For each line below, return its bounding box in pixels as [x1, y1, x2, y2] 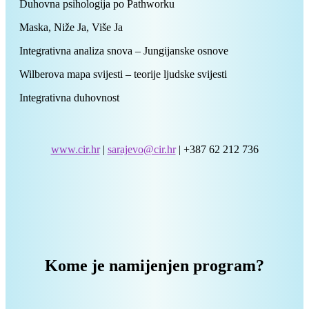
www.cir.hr [50, 143, 100, 155]
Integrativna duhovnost [19, 91, 119, 103]
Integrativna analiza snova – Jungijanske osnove [19, 44, 228, 57]
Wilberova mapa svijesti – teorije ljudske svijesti [19, 68, 227, 80]
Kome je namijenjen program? [45, 256, 264, 275]
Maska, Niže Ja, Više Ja [19, 21, 123, 33]
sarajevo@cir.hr [107, 143, 176, 155]
